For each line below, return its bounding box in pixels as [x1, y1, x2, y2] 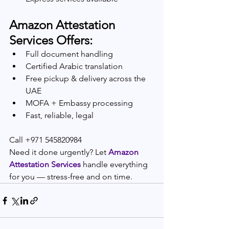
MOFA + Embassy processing [26, 98, 133, 108]
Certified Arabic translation [26, 61, 123, 71]
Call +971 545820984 [9, 135, 82, 145]
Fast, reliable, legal [26, 110, 94, 120]
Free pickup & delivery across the [26, 74, 148, 83]
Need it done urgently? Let [9, 147, 106, 157]
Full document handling [26, 49, 113, 59]
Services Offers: [9, 33, 93, 48]
